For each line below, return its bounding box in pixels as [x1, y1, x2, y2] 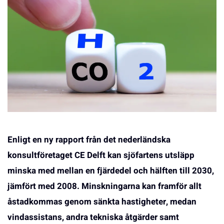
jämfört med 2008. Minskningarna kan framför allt [7, 180, 201, 193]
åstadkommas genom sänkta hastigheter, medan [7, 195, 196, 208]
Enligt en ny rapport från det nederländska [7, 133, 170, 146]
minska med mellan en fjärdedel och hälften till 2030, [7, 164, 214, 177]
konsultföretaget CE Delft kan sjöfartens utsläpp [7, 149, 194, 162]
